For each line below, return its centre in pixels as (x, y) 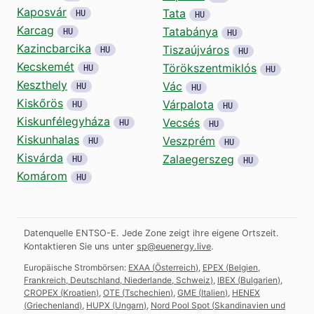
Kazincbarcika (54, 48)
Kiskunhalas (48, 139)
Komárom (42, 176)
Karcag (35, 30)
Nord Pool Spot (180, 305)
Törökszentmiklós (210, 68)
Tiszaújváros (196, 49)
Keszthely (42, 84)
